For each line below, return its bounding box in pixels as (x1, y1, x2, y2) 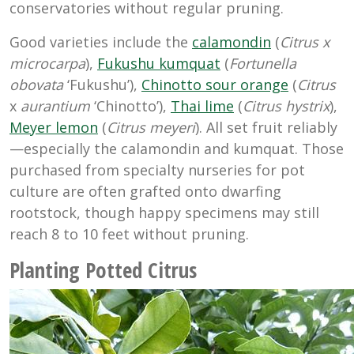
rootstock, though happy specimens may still (9, 203, 319, 223)
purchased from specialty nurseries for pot (9, 160, 305, 180)
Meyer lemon (9, 118, 98, 137)
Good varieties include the (9, 32, 192, 52)
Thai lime (171, 96, 234, 116)
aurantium (21, 96, 90, 116)
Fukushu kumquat (97, 54, 220, 73)
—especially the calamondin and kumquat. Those (9, 139, 344, 159)
